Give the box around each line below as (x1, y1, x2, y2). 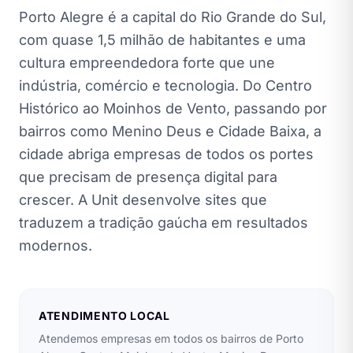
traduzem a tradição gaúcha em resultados (19, 214, 308, 231)
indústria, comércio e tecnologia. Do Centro (19, 76, 312, 94)
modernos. (19, 236, 92, 254)
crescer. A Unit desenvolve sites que (19, 191, 267, 208)
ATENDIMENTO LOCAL (39, 308, 170, 322)
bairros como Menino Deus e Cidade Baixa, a (19, 122, 321, 139)
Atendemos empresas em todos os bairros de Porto (39, 331, 303, 345)
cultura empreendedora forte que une (19, 54, 275, 71)
